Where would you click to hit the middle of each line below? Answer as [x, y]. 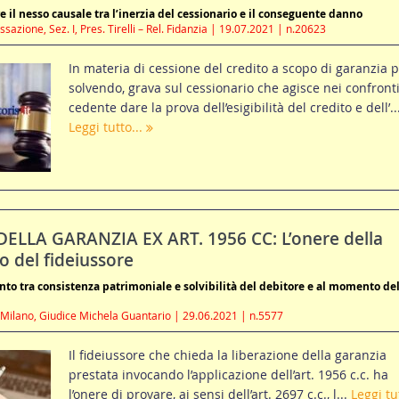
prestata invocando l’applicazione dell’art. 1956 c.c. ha [228, 375]
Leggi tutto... [107, 127]
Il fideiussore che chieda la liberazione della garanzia [227, 355]
